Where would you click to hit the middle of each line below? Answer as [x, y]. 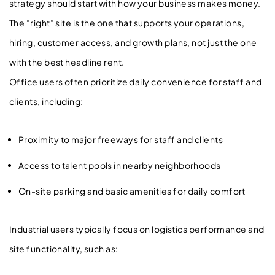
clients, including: [46, 101]
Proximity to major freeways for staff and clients [122, 139]
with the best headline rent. [67, 62]
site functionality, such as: [64, 248]
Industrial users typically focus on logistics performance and [137, 229]
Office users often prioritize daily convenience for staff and [136, 81]
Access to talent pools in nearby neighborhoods [121, 165]
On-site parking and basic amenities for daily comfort [134, 191]
